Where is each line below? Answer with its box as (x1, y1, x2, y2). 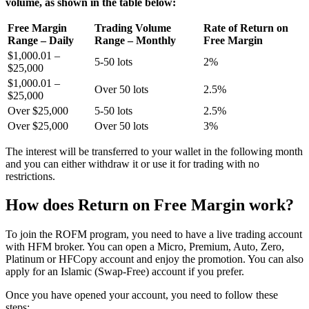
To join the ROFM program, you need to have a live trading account (6, 228, 302, 241)
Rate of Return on (203, 21, 288, 34)
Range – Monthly (94, 34, 176, 46)
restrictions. (6, 170, 55, 182)
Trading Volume (94, 21, 171, 34)
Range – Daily (8, 34, 74, 46)
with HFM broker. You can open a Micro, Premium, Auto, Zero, (6, 241, 284, 253)
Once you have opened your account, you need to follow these (6, 289, 278, 301)
